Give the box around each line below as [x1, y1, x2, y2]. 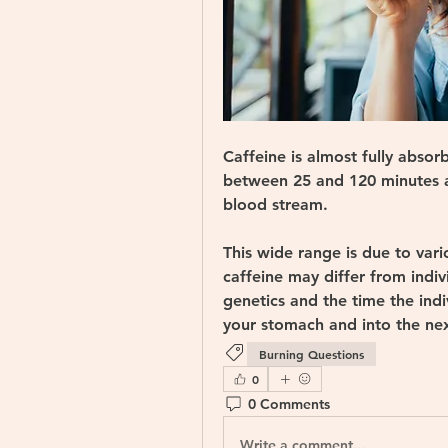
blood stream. [223, 195, 333, 215]
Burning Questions [259, 346, 364, 363]
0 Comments [248, 394, 330, 413]
